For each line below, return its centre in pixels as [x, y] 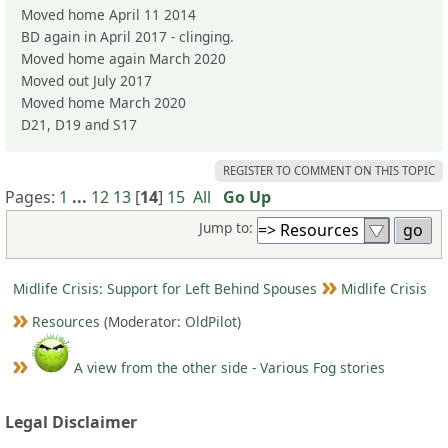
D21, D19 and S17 [79, 124]
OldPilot [211, 321]
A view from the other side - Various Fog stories [227, 367]
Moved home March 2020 [103, 102]
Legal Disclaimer [71, 421]
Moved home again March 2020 [123, 58]
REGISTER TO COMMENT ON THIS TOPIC [329, 170]
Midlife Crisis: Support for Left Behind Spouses [164, 288]
